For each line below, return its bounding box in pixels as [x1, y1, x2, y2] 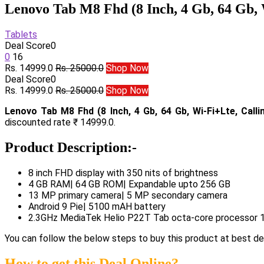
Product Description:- [5, 139, 137, 155]
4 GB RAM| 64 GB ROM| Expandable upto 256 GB [28, 178, 230, 190]
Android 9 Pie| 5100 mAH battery [28, 200, 166, 212]
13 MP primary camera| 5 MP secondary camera [28, 189, 227, 201]
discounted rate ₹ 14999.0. [5, 116, 115, 128]
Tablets [5, 28, 37, 40]
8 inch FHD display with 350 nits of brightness [28, 167, 218, 179]
